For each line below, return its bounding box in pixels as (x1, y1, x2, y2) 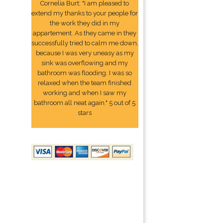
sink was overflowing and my (41, 59, 128, 67)
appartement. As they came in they (33, 29, 137, 37)
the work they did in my (50, 19, 120, 27)
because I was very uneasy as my (35, 49, 134, 57)
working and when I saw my (43, 89, 127, 97)
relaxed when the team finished (38, 79, 132, 87)
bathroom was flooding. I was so (37, 69, 132, 77)
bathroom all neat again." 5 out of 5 (34, 99, 136, 107)
